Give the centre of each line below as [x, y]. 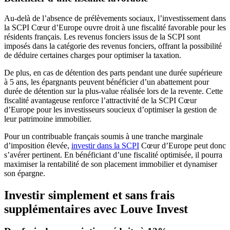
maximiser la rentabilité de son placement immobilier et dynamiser [111, 164]
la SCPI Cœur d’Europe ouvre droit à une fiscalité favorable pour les [115, 27]
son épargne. [25, 173]
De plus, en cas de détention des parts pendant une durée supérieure [113, 72]
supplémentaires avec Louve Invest [96, 209]
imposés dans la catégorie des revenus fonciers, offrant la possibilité [113, 46]
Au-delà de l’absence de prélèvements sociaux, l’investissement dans [115, 18]
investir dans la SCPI [105, 145]
